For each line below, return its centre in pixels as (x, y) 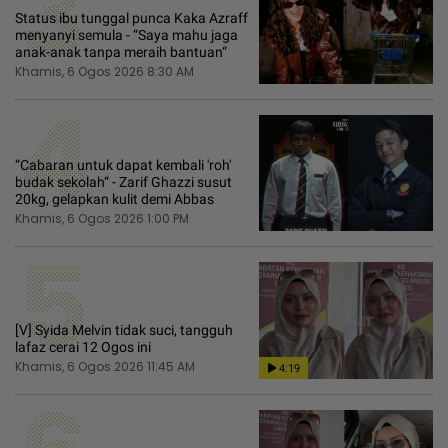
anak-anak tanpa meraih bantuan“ (121, 52)
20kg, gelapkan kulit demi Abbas (114, 199)
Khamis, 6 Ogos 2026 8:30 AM (104, 72)
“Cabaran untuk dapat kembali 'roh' (123, 165)
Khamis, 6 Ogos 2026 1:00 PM (102, 219)
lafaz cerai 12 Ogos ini (83, 346)
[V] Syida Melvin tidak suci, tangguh (124, 329)
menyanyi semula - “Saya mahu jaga (126, 35)
